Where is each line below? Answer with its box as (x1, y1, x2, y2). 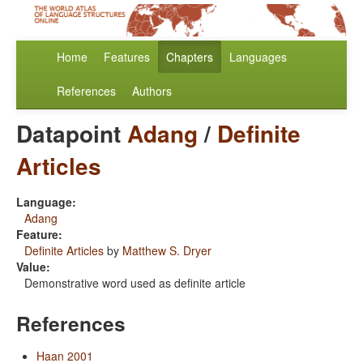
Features (104, 49, 150, 66)
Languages (229, 49, 287, 66)
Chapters (166, 49, 213, 66)
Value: (16, 258, 50, 275)
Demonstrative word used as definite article (24, 275, 246, 292)
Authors (132, 83, 172, 100)
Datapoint (16, 117, 127, 151)
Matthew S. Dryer (122, 242, 211, 259)
